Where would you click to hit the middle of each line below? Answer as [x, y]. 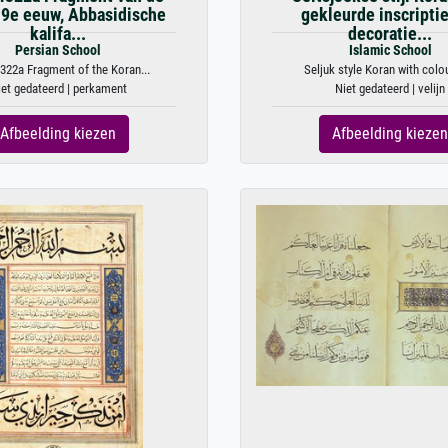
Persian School [58, 50]
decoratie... [390, 34]
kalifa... [58, 34]
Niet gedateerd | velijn [390, 88]
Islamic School [390, 50]
